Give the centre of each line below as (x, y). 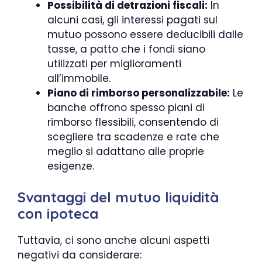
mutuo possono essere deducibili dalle (145, 35)
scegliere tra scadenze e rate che (133, 137)
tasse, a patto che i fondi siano (126, 49)
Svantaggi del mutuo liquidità (118, 197)
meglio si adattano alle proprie (126, 151)
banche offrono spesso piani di (126, 108)
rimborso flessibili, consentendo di (133, 122)
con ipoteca (58, 213)
